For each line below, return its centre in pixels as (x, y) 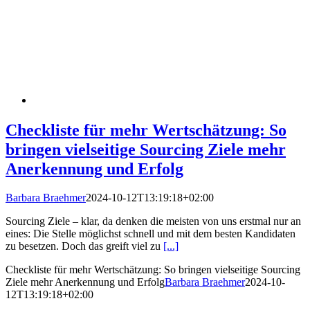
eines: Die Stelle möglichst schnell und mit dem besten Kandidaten (151, 234)
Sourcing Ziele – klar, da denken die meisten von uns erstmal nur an (153, 221)
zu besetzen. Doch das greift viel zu (84, 246)
